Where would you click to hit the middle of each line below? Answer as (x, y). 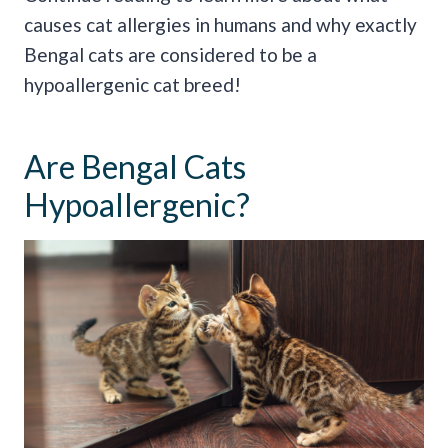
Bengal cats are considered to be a (170, 54)
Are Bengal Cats (135, 166)
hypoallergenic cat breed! (132, 84)
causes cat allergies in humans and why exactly (222, 24)
